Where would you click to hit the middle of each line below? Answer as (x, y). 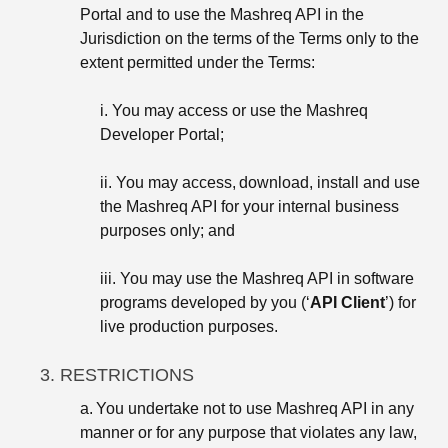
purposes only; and (167, 230)
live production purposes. (189, 326)
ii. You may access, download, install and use (260, 182)
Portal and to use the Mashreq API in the (222, 14)
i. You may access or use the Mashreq (234, 110)
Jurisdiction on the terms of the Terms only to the (249, 38)
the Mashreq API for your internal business (249, 206)
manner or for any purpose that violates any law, (248, 432)
